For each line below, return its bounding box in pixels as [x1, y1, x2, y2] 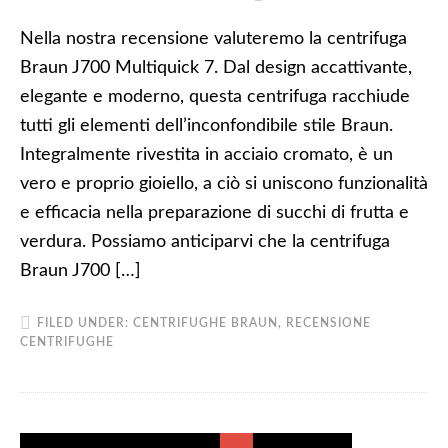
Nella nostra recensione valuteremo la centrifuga [20, 30, 407, 48]
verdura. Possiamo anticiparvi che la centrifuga [20, 233, 390, 251]
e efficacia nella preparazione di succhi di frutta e [20, 204, 409, 222]
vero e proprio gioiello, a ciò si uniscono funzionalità [20, 175, 428, 193]
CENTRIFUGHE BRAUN [133, 317, 278, 329]
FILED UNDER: [37, 317, 133, 329]
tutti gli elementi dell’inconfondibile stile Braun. [20, 117, 393, 135]
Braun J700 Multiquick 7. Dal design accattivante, [20, 59, 412, 77]
